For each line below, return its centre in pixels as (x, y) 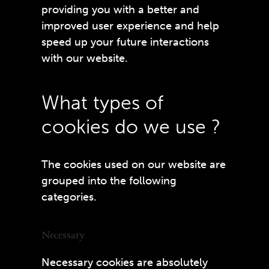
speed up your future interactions (125, 42)
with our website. (84, 58)
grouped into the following (109, 181)
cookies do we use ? (131, 127)
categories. (69, 197)
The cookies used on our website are (133, 165)
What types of (102, 103)
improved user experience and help (130, 26)
